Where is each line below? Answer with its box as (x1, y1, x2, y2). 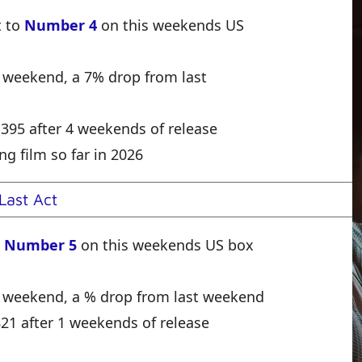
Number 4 (24, 15, 97, 36)
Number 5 (4, 235, 77, 255)
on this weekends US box (77, 235, 254, 255)
